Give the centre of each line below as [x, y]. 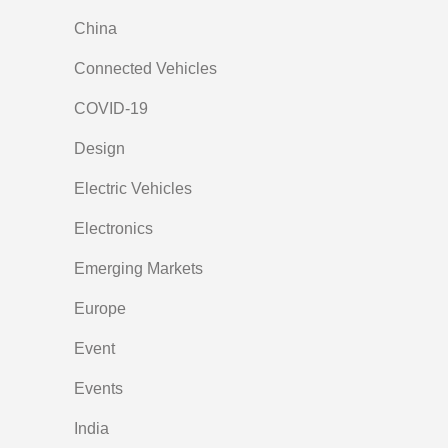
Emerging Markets [138, 269]
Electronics [113, 229]
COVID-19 [111, 109]
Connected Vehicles [145, 69]
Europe [100, 309]
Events [98, 389]
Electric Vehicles [133, 189]
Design [99, 149]
